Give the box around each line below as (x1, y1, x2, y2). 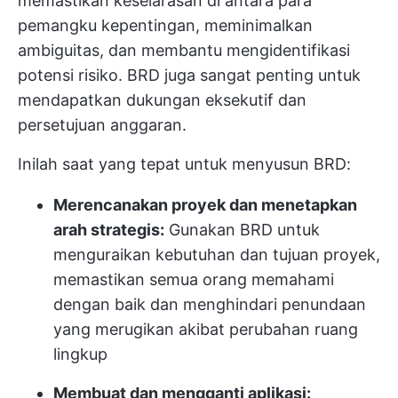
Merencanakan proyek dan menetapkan (53, 195, 357, 214)
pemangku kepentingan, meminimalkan (18, 15, 313, 35)
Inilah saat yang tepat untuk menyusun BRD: (18, 154, 351, 173)
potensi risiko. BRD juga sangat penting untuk (18, 65, 361, 84)
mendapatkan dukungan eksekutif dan (18, 90, 306, 109)
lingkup (53, 344, 107, 363)
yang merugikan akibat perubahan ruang (53, 319, 358, 338)
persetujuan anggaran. (18, 115, 187, 134)
